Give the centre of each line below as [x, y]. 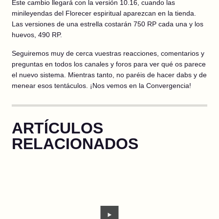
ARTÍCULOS [57, 128]
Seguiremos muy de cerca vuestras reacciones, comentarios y [108, 53]
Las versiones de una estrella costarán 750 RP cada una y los [108, 24]
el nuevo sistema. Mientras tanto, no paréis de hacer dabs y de [109, 75]
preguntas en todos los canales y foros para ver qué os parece [109, 64]
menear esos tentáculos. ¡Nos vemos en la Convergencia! [101, 86]
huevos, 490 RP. [37, 35]
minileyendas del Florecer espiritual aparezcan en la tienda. [104, 13]
